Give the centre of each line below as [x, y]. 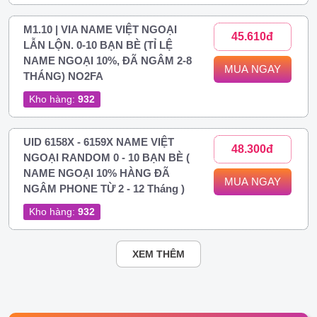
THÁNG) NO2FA [63, 76]
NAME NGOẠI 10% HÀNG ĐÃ [97, 173]
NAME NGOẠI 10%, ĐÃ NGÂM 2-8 [108, 60]
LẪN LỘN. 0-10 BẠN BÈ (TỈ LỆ [98, 45]
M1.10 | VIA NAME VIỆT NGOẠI [100, 29]
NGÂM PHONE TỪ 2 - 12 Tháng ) [104, 188]
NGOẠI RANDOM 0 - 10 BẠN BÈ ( [106, 157]
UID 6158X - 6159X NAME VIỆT [99, 142]
